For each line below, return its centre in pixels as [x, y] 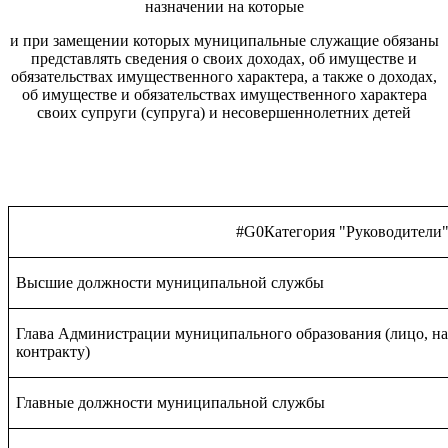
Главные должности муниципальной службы [171, 403]
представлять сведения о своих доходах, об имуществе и [224, 59]
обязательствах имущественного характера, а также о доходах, [224, 77]
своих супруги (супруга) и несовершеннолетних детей [224, 113]
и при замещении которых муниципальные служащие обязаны [224, 41]
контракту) [53, 352]
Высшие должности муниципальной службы [170, 283]
